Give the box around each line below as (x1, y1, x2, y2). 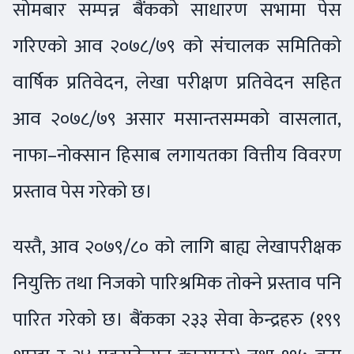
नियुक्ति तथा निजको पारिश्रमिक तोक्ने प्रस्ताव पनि (13, 267, 341, 300)
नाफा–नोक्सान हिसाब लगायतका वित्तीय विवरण (13, 139, 341, 172)
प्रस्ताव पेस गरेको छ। (13, 175, 156, 209)
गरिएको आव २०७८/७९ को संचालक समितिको (13, 30, 341, 63)
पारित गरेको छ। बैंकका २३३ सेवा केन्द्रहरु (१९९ (13, 303, 341, 337)
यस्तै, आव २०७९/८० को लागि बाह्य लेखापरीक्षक (13, 231, 341, 264)
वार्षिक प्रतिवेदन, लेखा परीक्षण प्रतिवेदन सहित (13, 66, 341, 100)
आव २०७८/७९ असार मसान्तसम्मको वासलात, (13, 103, 341, 136)
